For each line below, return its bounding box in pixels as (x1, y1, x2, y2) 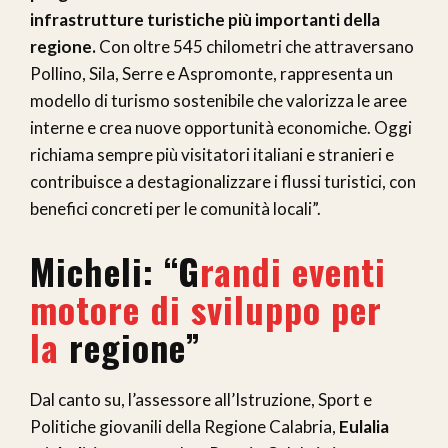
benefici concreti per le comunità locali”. (30, 198, 321, 220)
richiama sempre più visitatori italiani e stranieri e (30, 144, 394, 166)
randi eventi (200, 244, 386, 298)
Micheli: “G (30, 244, 200, 298)
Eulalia (339, 416, 389, 438)
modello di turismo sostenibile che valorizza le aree (30, 90, 407, 112)
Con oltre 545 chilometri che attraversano (96, 36, 414, 58)
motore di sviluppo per (30, 282, 382, 336)
